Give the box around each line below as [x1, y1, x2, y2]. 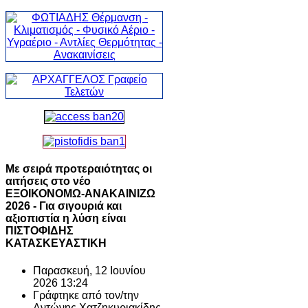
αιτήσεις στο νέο [5, 175, 91, 188]
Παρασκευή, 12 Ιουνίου [33, 264, 146, 276]
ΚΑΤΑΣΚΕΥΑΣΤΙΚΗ [5, 237, 107, 250]
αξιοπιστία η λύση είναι [5, 212, 126, 225]
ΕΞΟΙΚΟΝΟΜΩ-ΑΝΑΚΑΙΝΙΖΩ [5, 188, 155, 200]
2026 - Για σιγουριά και [5, 200, 122, 212]
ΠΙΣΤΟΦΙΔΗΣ [5, 225, 74, 237]
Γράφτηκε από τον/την [33, 289, 139, 301]
